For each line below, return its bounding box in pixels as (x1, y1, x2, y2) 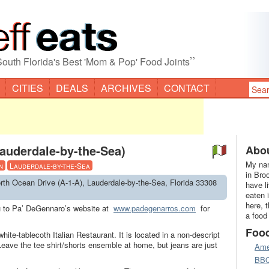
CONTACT (164, 81, 210, 95)
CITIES (12, 81, 43, 95)
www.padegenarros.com (113, 202, 196, 214)
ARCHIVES (101, 81, 151, 95)
